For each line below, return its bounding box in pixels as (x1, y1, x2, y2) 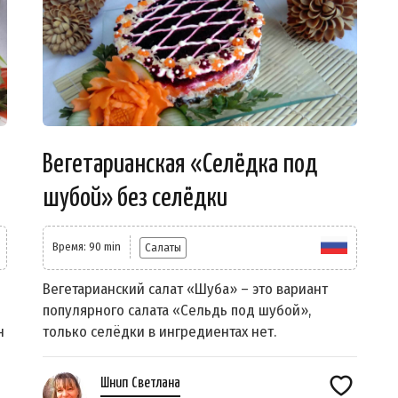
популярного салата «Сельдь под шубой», (43, 301, 311, 321)
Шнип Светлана (100, 376, 180, 392)
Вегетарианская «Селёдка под (43, 151, 317, 179)
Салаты (145, 241, 181, 255)
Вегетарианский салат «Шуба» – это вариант (43, 280, 328, 299)
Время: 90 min (52, 240, 121, 254)
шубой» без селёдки (43, 185, 227, 212)
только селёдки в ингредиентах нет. (43, 322, 276, 342)
